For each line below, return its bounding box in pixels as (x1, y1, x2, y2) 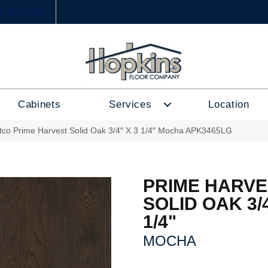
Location (208, 99, 249, 110)
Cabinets (18, 99, 61, 110)
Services (109, 99, 152, 110)
